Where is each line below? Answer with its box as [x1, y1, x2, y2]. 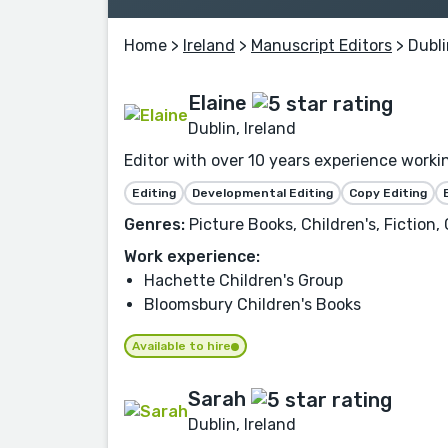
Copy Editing [349, 186, 427, 201]
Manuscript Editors [251, 35, 392, 55]
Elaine [188, 90, 247, 115]
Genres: [124, 215, 185, 235]
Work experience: [124, 247, 260, 267]
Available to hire [132, 338, 231, 353]
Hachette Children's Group [144, 271, 343, 291]
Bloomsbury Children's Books [144, 295, 361, 315]
